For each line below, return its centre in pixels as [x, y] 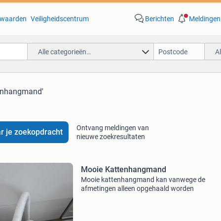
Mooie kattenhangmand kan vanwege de [143, 180]
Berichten [159, 19]
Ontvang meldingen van [112, 128]
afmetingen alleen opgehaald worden [137, 188]
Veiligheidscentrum [59, 19]
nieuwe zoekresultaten [110, 137]
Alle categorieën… [64, 52]
